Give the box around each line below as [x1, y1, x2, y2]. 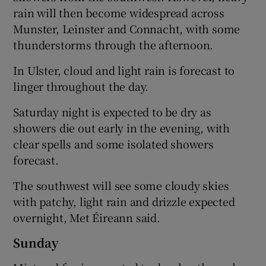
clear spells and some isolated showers [13, 135, 214, 151]
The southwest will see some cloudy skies [13, 177, 229, 193]
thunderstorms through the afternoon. [13, 36, 214, 52]
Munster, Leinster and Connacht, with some [13, 20, 240, 36]
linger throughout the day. [13, 78, 149, 94]
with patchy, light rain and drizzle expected [13, 193, 235, 209]
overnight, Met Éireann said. [13, 209, 160, 225]
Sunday [13, 233, 59, 251]
